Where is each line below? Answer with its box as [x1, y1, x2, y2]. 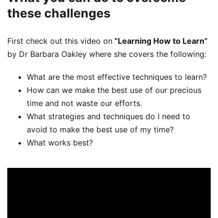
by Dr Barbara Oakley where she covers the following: [7, 49, 206, 59]
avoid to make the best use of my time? [27, 124, 174, 134]
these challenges [7, 6, 110, 21]
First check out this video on [7, 36, 112, 46]
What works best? [27, 137, 93, 147]
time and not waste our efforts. [27, 98, 142, 108]
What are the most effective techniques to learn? [27, 72, 207, 82]
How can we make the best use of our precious [27, 85, 201, 95]
